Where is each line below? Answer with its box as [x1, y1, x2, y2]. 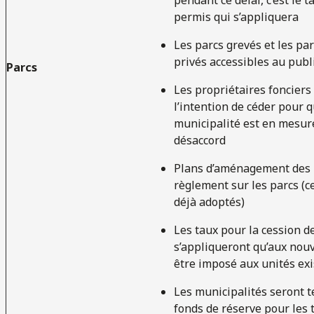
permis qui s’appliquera [174, 8, 299, 25]
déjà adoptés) [174, 193, 245, 210]
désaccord [174, 132, 226, 148]
